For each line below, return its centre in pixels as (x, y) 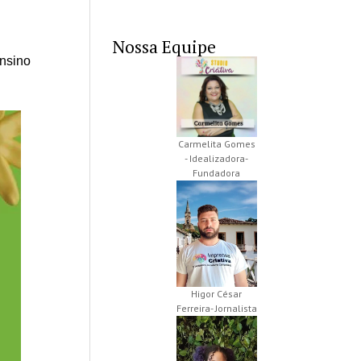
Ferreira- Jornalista (216, 309)
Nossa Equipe (165, 47)
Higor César (217, 294)
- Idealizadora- (217, 159)
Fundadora (217, 173)
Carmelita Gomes (216, 144)
